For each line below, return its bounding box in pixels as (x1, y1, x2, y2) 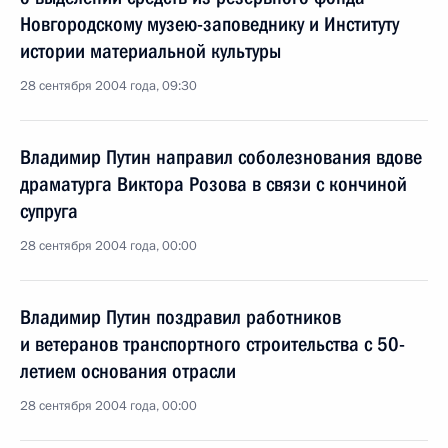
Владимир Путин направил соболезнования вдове (20, 145, 422, 169)
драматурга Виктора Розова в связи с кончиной (20, 172, 407, 196)
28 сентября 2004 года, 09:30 (20, 77, 197, 95)
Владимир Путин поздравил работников (20, 305, 341, 329)
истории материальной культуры (20, 39, 281, 63)
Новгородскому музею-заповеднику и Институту (20, 12, 399, 36)
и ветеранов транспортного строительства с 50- (20, 332, 405, 356)
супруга (20, 199, 78, 223)
